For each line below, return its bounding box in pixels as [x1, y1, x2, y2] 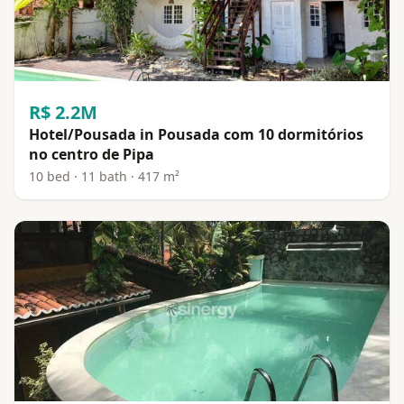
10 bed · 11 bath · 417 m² [29, 167, 179, 185]
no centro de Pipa [29, 143, 154, 164]
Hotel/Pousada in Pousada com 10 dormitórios [29, 124, 363, 144]
